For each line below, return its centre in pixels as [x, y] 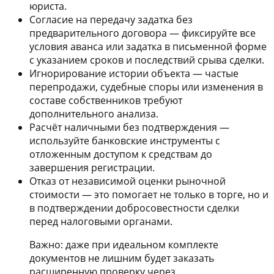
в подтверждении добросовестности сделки [134, 208]
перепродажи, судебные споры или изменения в [146, 87]
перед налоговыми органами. [101, 221]
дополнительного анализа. [94, 113]
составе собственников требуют [106, 100]
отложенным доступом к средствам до [121, 154]
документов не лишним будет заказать [122, 258]
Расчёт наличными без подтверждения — [129, 127]
